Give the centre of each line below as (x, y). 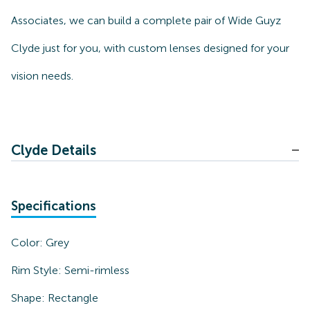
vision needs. (42, 76)
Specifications (54, 206)
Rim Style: (38, 270)
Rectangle (73, 298)
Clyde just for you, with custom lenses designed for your (150, 48)
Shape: (29, 298)
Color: (28, 243)
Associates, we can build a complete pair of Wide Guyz (146, 20)
